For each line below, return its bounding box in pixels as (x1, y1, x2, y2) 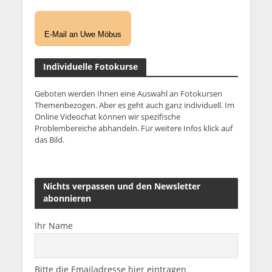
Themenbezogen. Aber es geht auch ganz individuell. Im (34, 100, 234, 111)
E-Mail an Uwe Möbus (44, 30, 121, 39)
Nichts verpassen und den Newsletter (42, 180, 200, 192)
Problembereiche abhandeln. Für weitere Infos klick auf (34, 123, 233, 134)
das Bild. (34, 134, 64, 146)
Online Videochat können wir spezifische (34, 111, 180, 123)
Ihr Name (34, 219, 73, 231)
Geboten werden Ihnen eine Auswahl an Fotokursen (34, 88, 222, 100)
